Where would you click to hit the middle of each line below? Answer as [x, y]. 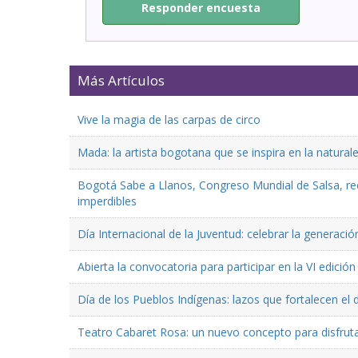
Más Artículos [121, 80]
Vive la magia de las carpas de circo [169, 119]
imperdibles [107, 201]
